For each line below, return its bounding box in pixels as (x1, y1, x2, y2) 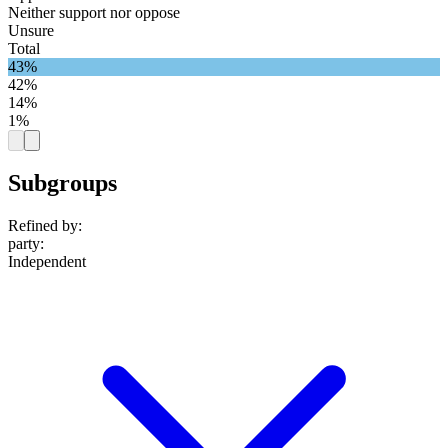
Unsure (8, 21, 54, 39)
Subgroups (8, 170, 117, 197)
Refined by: (8, 217, 82, 235)
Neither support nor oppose (8, 3, 180, 21)
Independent (8, 253, 86, 271)
